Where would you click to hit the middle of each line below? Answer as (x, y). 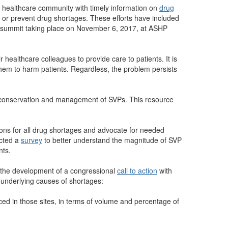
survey (32, 140)
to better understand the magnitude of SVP (112, 140)
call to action (137, 170)
